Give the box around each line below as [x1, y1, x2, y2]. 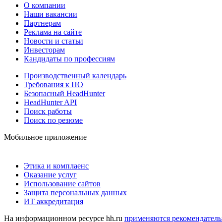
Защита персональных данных [24, 188, 127, 197]
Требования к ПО [24, 80, 83, 89]
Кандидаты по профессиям [24, 54, 115, 63]
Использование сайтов [24, 179, 101, 188]
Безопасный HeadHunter [24, 89, 105, 98]
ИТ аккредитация [24, 197, 83, 206]
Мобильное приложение [4, 132, 87, 141]
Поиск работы [24, 107, 72, 115]
